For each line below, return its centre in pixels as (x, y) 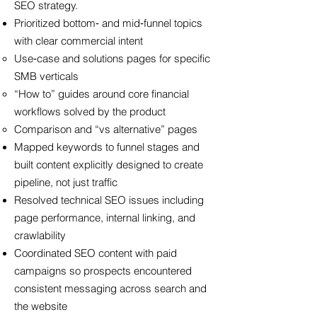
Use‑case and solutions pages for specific (112, 59)
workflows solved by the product (90, 112)
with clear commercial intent (79, 41)
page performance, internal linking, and (105, 218)
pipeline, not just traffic (66, 183)
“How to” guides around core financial (102, 94)
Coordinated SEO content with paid (96, 253)
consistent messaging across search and (110, 289)
